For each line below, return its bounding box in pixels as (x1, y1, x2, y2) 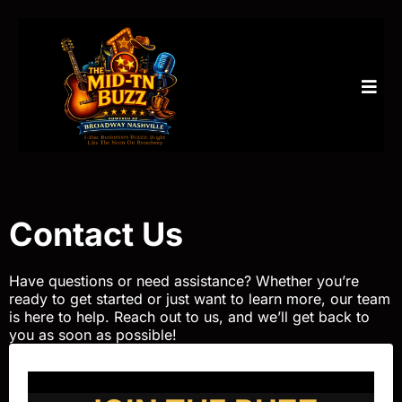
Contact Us (9, 214, 183, 255)
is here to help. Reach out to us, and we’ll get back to (9, 308, 370, 327)
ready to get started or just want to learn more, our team (9, 290, 390, 309)
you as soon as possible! (9, 326, 177, 345)
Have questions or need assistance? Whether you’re (9, 272, 359, 291)
